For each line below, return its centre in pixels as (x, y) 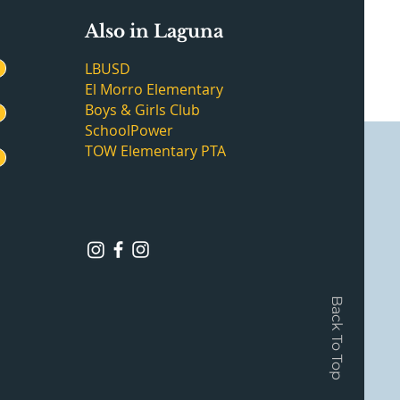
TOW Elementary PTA (155, 151)
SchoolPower (129, 130)
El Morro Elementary (154, 89)
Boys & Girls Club (142, 110)
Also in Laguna (154, 31)
